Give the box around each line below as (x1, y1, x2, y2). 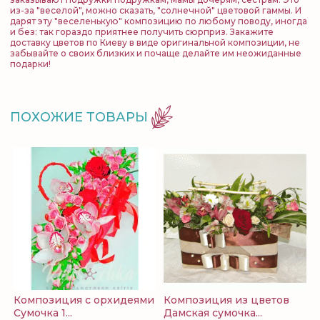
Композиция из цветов (164, 294, 289, 307)
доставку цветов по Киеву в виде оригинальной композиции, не (10, 37, 300, 48)
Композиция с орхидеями (14, 294, 154, 307)
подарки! (10, 59, 51, 69)
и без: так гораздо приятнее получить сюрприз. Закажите (10, 26, 274, 37)
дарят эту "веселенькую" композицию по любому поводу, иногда (10, 16, 307, 26)
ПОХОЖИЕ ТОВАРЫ (10, 109, 148, 125)
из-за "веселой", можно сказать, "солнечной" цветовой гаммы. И (10, 5, 301, 16)
